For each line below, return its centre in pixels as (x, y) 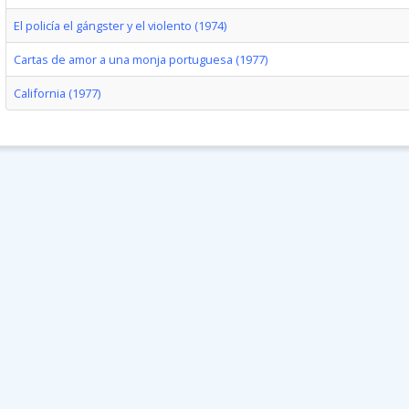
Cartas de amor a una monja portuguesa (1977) (140, 59)
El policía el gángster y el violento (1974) (120, 26)
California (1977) (57, 93)
